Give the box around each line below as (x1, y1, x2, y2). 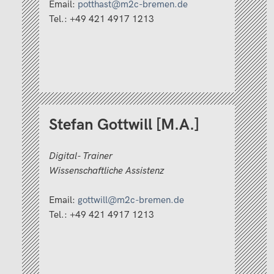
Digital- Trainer (49, 150, 115, 162)
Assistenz (123, 165, 166, 177)
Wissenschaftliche (49, 165, 123, 177)
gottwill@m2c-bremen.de (78, 194, 184, 206)
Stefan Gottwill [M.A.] (49, 116, 199, 135)
